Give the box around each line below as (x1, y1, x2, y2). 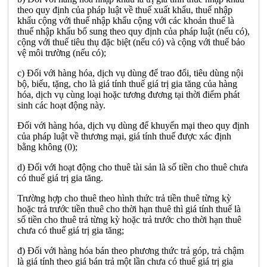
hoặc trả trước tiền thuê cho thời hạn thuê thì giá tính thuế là (17, 203, 241, 214)
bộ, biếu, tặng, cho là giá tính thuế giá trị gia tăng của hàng (17, 78, 237, 89)
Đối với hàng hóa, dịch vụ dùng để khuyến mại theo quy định (17, 120, 249, 131)
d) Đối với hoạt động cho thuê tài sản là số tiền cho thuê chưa (17, 162, 248, 172)
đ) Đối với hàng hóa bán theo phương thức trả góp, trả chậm (17, 245, 244, 256)
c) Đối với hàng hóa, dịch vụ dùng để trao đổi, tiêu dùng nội (17, 67, 243, 78)
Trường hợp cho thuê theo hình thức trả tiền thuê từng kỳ (17, 193, 231, 203)
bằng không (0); (17, 141, 77, 152)
